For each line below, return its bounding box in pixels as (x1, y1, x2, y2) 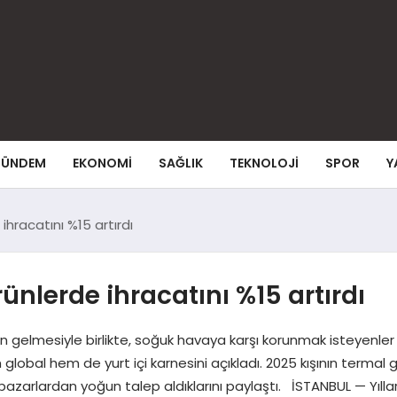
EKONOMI (73, 154, 132, 172)
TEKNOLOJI (230, 154, 299, 172)
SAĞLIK (159, 154, 203, 172)
